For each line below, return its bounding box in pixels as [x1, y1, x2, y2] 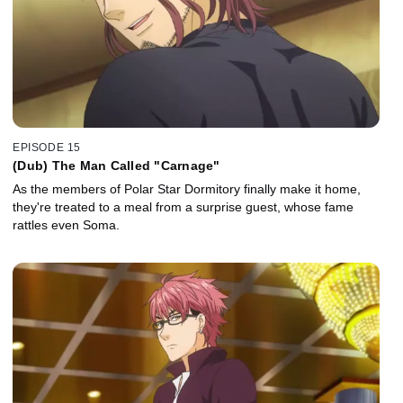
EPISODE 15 [13, 140, 81, 154]
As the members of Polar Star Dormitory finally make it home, [13, 181, 361, 196]
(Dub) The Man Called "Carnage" [13, 157, 220, 173]
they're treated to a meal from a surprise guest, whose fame [13, 199, 354, 214]
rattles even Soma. [13, 217, 120, 232]
